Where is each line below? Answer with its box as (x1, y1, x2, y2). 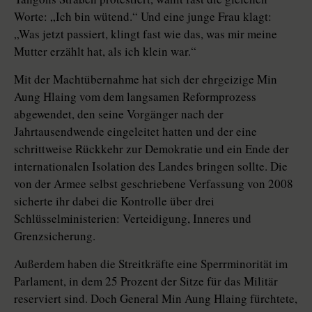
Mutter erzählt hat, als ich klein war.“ (14, 43, 196, 60)
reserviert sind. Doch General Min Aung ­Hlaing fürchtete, (14, 290, 297, 307)
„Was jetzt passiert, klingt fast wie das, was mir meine (14, 26, 277, 42)
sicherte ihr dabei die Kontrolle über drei (14, 193, 214, 210)
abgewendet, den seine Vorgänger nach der (14, 106, 224, 123)
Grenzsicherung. (14, 228, 95, 244)
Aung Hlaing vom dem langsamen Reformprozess (14, 88, 256, 105)
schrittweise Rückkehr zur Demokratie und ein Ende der (14, 141, 289, 157)
